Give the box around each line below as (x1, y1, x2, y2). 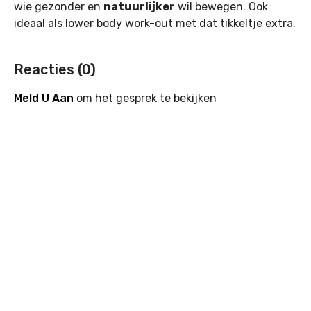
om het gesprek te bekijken (74, 92, 217, 105)
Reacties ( (14, 61, 82, 78)
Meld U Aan (14, 92, 74, 105)
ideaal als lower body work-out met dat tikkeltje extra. (14, 17, 296, 30)
